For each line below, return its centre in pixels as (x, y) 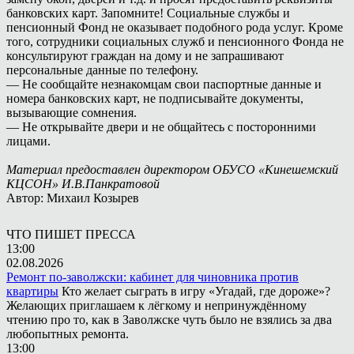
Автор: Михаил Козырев (73, 198)
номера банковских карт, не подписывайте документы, (155, 98)
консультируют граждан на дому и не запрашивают (145, 55)
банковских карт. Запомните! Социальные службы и (148, 13)
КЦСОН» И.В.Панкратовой (83, 183)
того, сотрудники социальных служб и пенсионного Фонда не (175, 41)
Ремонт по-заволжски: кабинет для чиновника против (153, 277)
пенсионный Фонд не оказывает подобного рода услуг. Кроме (175, 27)
